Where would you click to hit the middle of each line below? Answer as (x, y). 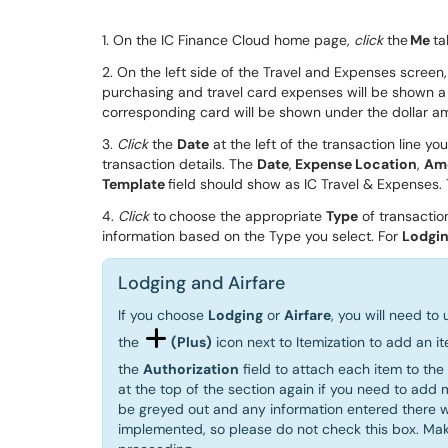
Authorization (191, 368)
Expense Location (356, 163)
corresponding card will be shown (211, 111)
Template (133, 183)
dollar (410, 111)
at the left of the (263, 143)
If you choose (163, 314)
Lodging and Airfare (201, 282)
